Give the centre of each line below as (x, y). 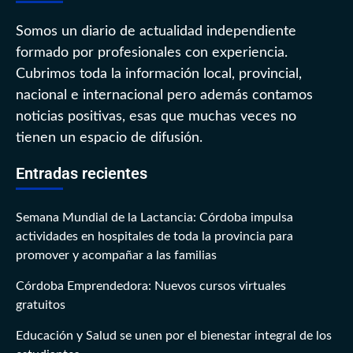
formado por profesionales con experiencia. (152, 53)
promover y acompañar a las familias (116, 256)
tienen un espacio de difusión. (109, 138)
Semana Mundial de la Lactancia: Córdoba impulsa (154, 218)
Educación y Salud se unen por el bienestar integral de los (174, 336)
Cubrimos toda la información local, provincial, (159, 74)
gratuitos (41, 305)
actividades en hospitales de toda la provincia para (154, 237)
